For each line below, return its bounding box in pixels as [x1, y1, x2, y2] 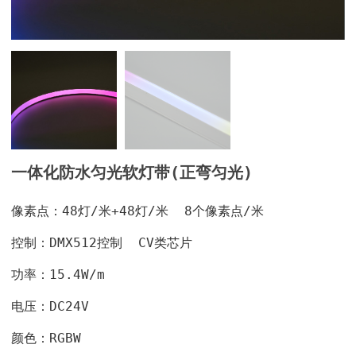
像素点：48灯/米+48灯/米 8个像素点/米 [11, 203, 265, 219]
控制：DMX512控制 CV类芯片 [11, 234, 193, 250]
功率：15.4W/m [11, 266, 106, 282]
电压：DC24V [11, 298, 90, 314]
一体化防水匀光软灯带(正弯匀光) [11, 162, 253, 182]
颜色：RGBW [11, 330, 82, 346]
